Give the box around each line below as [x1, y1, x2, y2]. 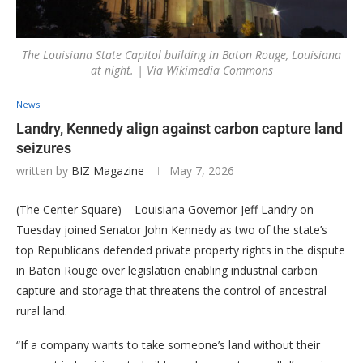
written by [16, 163, 71, 179]
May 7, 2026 [169, 163, 234, 179]
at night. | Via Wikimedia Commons [90, 62, 273, 79]
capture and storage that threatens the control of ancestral [16, 283, 327, 299]
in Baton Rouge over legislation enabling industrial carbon [16, 263, 318, 279]
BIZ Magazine [71, 163, 144, 179]
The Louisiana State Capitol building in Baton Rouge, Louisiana [22, 47, 341, 63]
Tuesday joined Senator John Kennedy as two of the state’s [16, 222, 327, 238]
